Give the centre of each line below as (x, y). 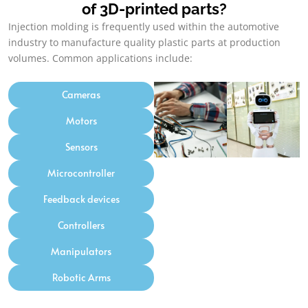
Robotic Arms (81, 277)
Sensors (81, 146)
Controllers (81, 225)
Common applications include (121, 58)
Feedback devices (81, 199)
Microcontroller (81, 173)
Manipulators (81, 251)
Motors (81, 120)
